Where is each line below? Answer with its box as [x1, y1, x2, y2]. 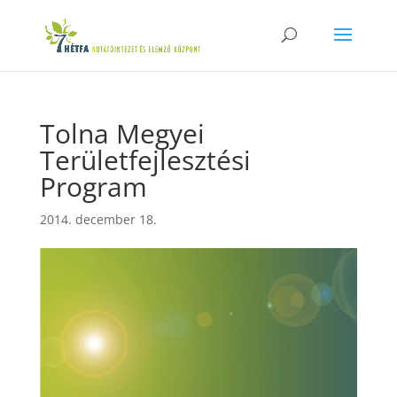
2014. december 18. [39, 211, 157, 228]
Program [39, 168, 147, 205]
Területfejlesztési [39, 142, 251, 178]
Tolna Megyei [39, 115, 205, 152]
